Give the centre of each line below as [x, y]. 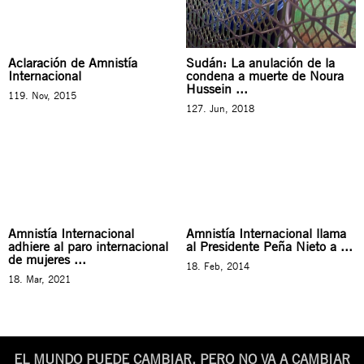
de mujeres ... [47, 259]
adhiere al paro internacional [88, 246]
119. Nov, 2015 [42, 95]
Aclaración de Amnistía [73, 63]
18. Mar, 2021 [39, 279]
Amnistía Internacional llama [266, 233]
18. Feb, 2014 [218, 266]
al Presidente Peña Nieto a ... [269, 246]
